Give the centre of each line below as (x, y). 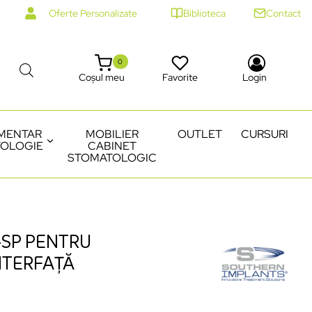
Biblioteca (204, 13)
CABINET (112, 146)
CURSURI (265, 134)
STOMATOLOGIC (112, 157)
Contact (283, 13)
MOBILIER (112, 134)
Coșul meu (101, 77)
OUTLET (200, 134)
